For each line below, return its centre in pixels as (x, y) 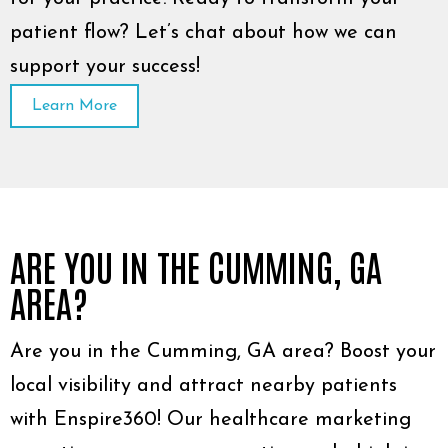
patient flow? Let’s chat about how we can (203, 33)
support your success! (105, 67)
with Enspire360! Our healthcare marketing (210, 420)
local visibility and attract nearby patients (203, 386)
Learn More (74, 106)
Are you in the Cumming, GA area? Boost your (223, 352)
